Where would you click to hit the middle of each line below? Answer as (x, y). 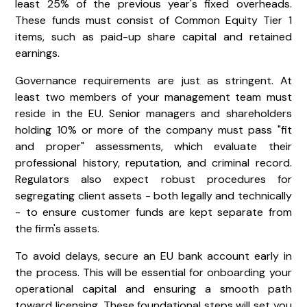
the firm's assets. (58, 228)
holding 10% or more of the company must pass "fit (153, 130)
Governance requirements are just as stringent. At (153, 80)
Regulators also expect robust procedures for (153, 179)
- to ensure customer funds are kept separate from (153, 212)
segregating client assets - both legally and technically (153, 195)
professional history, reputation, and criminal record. (153, 162)
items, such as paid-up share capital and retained (153, 36)
